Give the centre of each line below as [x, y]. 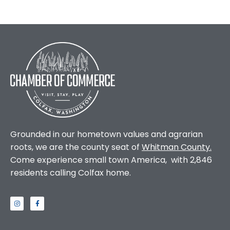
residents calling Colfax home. [71, 172]
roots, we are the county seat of [76, 147]
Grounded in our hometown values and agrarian [107, 134]
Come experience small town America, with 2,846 [111, 160]
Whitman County [176, 147]
